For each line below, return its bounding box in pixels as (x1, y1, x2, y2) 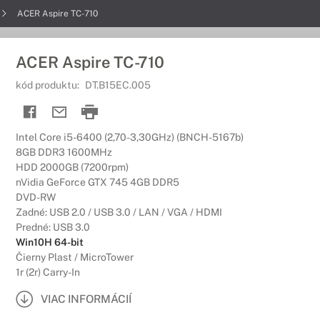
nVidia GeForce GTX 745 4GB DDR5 (16, 176, 179, 188)
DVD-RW (16, 191, 56, 203)
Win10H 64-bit (16, 236, 84, 248)
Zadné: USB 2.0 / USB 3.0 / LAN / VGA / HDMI (16, 206, 222, 218)
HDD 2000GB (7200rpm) (16, 161, 129, 173)
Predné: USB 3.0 (16, 221, 90, 233)
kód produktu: (16, 79, 81, 91)
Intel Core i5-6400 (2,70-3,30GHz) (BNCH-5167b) (16, 131, 244, 143)
